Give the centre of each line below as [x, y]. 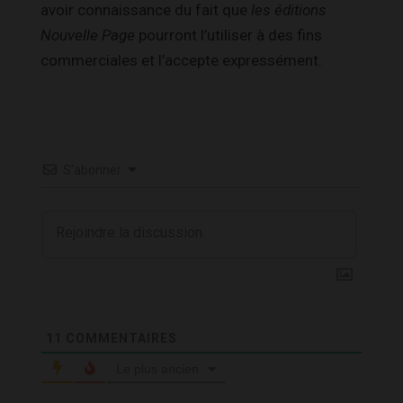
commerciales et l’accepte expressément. [181, 60]
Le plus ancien [157, 368]
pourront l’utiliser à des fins [228, 35]
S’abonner [92, 170]
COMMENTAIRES [120, 338]
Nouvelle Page [88, 35]
